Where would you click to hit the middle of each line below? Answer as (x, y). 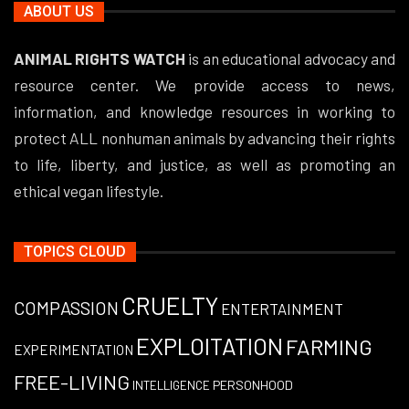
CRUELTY (170, 306)
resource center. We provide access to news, (204, 84)
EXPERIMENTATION (73, 350)
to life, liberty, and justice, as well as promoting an (204, 164)
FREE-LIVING (72, 382)
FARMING (329, 347)
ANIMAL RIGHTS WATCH (101, 58)
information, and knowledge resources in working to (204, 111)
